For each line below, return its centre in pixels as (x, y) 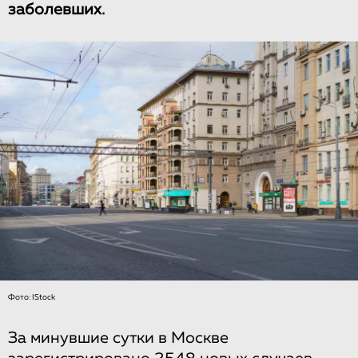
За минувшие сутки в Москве (118, 338)
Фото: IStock (32, 297)
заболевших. (56, 10)
